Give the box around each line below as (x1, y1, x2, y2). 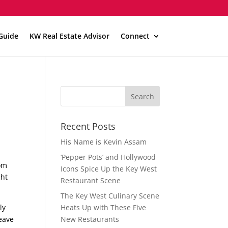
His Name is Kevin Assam (61, 137, 147, 147)
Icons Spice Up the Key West (61, 164, 157, 174)
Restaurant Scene (61, 176, 121, 185)
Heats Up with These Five (61, 203, 147, 212)
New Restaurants (61, 214, 120, 224)
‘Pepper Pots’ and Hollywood (61, 152, 156, 162)
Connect (120, 31, 150, 41)
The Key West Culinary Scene (61, 191, 160, 201)
